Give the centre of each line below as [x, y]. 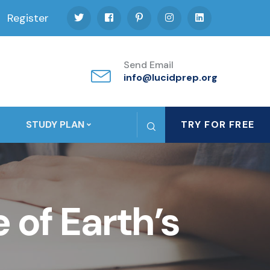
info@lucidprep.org [171, 78]
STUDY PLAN [55, 125]
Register [28, 18]
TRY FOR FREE [217, 125]
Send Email [149, 65]
